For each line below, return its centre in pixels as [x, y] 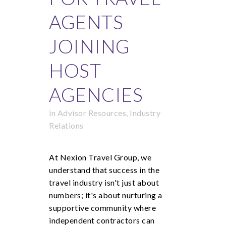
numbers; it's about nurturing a [106, 195]
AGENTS [86, 22]
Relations [66, 125]
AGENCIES [96, 94]
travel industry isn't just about [104, 182]
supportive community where [102, 208]
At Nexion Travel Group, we [100, 157]
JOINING [90, 46]
